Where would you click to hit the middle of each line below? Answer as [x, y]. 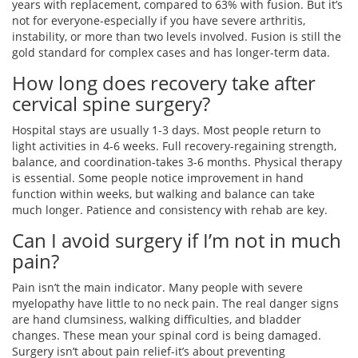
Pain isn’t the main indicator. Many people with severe [157, 288]
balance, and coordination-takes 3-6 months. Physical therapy [177, 162]
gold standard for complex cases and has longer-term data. [171, 53]
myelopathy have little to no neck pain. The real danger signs [175, 304]
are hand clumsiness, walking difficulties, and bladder [157, 320]
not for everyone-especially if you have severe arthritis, [159, 21]
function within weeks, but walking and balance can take [163, 194]
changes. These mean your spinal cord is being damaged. [167, 336]
